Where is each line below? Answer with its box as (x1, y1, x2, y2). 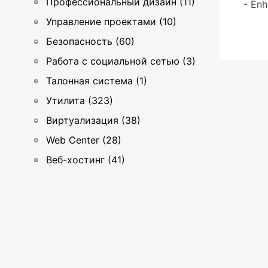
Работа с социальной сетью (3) (46, 55, 196, 67)
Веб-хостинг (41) (46, 154, 125, 166)
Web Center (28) (46, 134, 121, 146)
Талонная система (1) (46, 75, 147, 87)
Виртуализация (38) (46, 114, 141, 126)
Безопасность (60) (46, 35, 135, 47)
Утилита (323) (46, 95, 113, 106)
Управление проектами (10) (46, 16, 176, 28)
